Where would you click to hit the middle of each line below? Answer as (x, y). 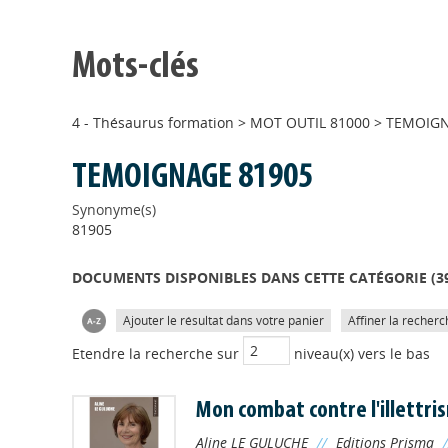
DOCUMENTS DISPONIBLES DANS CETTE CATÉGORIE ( (254, 277)
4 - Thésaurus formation (153, 122)
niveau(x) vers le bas (360, 354)
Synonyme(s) (114, 209)
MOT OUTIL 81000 (310, 122)
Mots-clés (135, 67)
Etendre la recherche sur (157, 354)
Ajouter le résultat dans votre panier (223, 320)
